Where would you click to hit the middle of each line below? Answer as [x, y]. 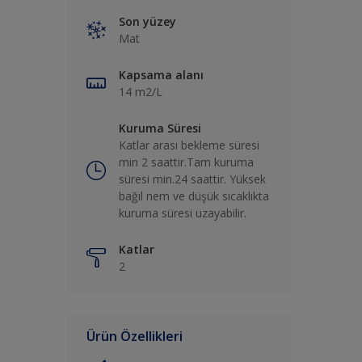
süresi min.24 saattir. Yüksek [192, 179]
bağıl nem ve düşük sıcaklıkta [194, 196]
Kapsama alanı [161, 75]
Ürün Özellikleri [135, 337]
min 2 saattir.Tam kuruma [186, 162]
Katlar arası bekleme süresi [189, 145]
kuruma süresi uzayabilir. [183, 213]
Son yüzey [147, 22]
